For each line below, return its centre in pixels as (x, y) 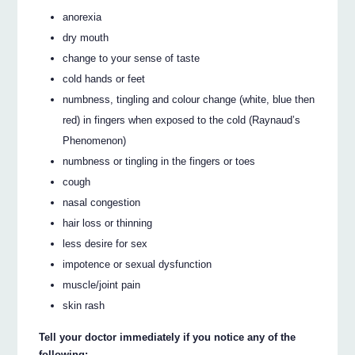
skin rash (84, 305)
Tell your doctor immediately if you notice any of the (168, 338)
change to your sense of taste (132, 58)
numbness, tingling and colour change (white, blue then (189, 99)
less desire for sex (105, 243)
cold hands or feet (104, 78)
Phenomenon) (95, 140)
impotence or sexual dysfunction (137, 264)
